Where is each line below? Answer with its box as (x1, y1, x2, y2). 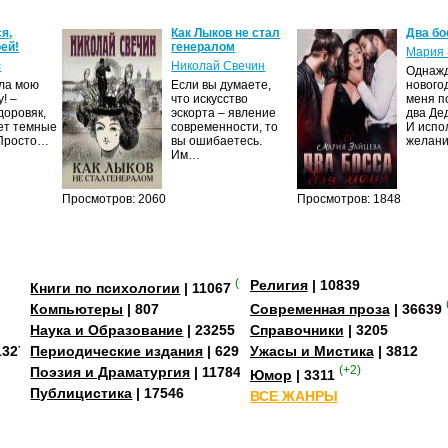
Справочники (249, 321, 344, 338)
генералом (171, 39, 236, 54)
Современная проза (249, 300, 390, 317)
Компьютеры (30, 300, 124, 317)
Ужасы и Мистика (249, 342, 374, 359)
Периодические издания (30, 342, 204, 359)
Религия (249, 276, 308, 293)
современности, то (171, 119, 279, 134)
